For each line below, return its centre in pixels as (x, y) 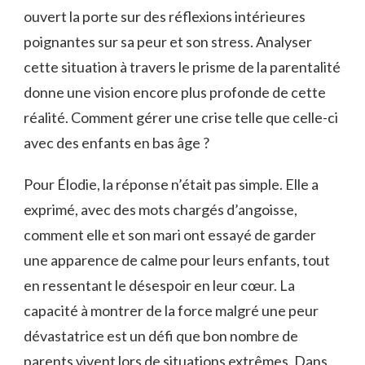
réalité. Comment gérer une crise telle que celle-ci (181, 117)
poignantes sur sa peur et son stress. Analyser (168, 41)
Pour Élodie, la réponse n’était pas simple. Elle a (171, 184)
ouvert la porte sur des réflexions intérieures (165, 16)
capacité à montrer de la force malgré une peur (171, 310)
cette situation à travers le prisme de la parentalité (182, 66)
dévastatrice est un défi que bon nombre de (161, 335)
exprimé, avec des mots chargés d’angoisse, (161, 209)
